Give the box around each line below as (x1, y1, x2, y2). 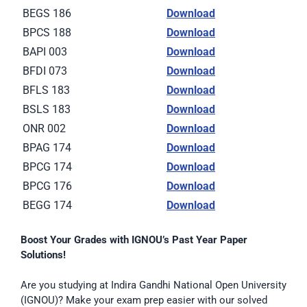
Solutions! (21, 248, 66, 261)
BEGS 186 (23, 6, 71, 20)
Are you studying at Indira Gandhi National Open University (21, 279, 286, 292)
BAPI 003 (23, 45, 67, 58)
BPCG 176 (23, 179, 72, 193)
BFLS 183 (23, 83, 70, 97)
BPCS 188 (23, 25, 71, 39)
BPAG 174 (23, 140, 71, 154)
